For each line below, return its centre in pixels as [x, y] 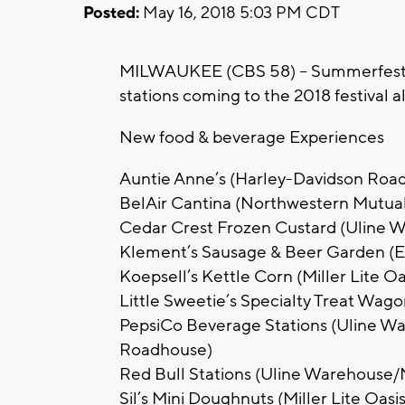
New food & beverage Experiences [252, 137]
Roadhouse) [166, 349]
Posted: [111, 13]
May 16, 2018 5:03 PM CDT [240, 13]
